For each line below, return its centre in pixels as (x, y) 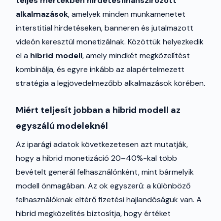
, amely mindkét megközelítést (136, 55)
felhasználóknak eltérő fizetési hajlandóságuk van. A (109, 200)
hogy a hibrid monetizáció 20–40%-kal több (96, 158)
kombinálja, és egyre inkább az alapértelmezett (100, 69)
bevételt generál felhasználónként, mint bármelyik (105, 172)
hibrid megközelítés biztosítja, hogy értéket (93, 213)
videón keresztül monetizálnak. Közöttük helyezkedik (110, 42)
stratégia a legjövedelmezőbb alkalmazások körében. (110, 83)
